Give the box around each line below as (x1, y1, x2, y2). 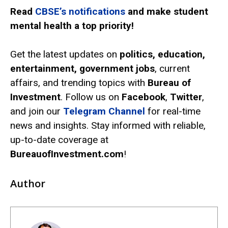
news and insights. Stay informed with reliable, (10, 120, 206, 132)
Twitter (170, 91, 202, 103)
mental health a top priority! (10, 19, 134, 32)
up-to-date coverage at (10, 134, 108, 146)
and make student (125, 5, 208, 17)
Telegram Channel (63, 105, 145, 118)
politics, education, (120, 48, 205, 61)
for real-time (145, 105, 201, 118)
